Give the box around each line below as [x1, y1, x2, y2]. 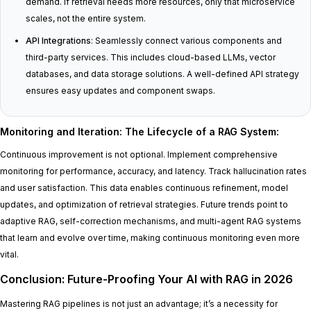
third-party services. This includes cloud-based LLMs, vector [26, 52, 276, 63]
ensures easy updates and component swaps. [26, 85, 215, 96]
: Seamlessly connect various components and [91, 35, 282, 47]
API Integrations [26, 35, 91, 47]
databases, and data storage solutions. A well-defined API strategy [26, 69, 299, 80]
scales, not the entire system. [26, 13, 146, 24]
